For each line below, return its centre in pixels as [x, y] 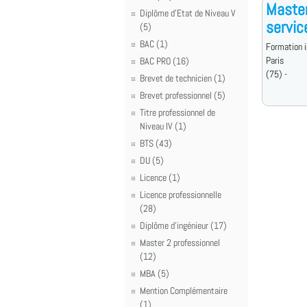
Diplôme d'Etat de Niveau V [188, 13]
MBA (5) [155, 273]
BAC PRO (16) [164, 61]
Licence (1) [160, 177]
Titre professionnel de [177, 112]
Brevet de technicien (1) [183, 78]
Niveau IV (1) [163, 126]
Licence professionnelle [181, 195]
